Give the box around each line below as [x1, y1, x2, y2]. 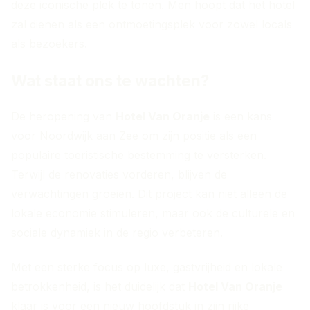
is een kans [210, 109, 272, 124]
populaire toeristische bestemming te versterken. [11, 148, 266, 163]
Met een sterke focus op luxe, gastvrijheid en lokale [11, 260, 282, 275]
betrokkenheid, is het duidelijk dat [11, 280, 188, 294]
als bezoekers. [11, 37, 87, 51]
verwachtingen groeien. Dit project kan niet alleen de [11, 187, 287, 201]
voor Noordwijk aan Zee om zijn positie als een [11, 129, 257, 143]
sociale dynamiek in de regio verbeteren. [11, 226, 223, 240]
